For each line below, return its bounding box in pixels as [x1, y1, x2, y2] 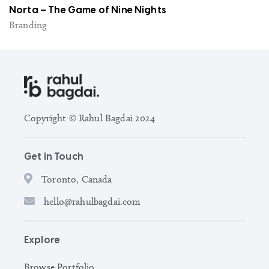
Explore [24, 235, 61, 246]
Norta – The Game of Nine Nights [9, 5, 166, 16]
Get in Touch [24, 152, 83, 163]
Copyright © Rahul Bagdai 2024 [24, 112, 156, 124]
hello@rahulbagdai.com [44, 196, 141, 208]
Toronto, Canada [41, 174, 112, 186]
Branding [9, 19, 47, 31]
